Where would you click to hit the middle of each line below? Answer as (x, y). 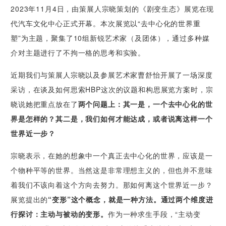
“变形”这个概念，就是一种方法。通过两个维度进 (131, 200)
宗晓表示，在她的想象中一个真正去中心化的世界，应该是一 (112, 156)
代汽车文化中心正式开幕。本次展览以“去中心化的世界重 (106, 23)
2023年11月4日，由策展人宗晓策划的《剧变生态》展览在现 (112, 9)
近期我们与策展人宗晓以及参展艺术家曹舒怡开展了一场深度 (112, 75)
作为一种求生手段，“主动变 (154, 214)
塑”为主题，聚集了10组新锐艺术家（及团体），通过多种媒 (110, 38)
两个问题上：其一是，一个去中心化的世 (145, 104)
